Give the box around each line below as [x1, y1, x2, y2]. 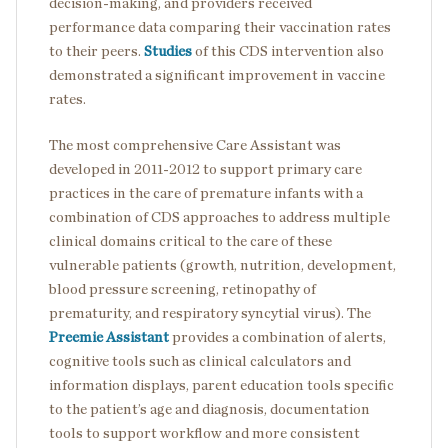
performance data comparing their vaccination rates [49, 19, 391, 35]
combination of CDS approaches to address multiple [49, 209, 390, 225]
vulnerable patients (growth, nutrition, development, [49, 257, 396, 273]
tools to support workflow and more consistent [49, 425, 360, 441]
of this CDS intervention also [192, 43, 384, 59]
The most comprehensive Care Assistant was [49, 137, 341, 153]
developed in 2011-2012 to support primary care [49, 161, 362, 177]
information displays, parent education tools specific [49, 377, 394, 393]
